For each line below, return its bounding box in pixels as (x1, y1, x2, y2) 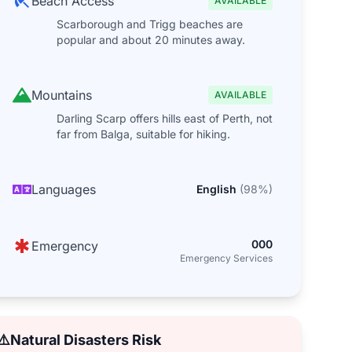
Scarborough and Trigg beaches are (56, 17, 243, 31)
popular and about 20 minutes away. (56, 33, 245, 46)
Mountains (31, 87, 92, 103)
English (196, 182, 236, 196)
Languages (31, 181, 96, 197)
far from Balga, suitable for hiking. (56, 127, 230, 141)
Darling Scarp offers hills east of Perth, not (56, 112, 273, 125)
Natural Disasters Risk (9, 332, 161, 348)
